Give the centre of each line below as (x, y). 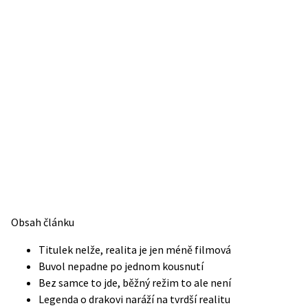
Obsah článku (43, 222)
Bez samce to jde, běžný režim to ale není (135, 283)
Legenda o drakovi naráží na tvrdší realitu (134, 299)
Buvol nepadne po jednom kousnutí (121, 266)
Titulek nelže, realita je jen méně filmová (135, 250)
